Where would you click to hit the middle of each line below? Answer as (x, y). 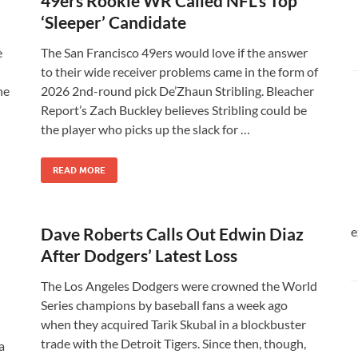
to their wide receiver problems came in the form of (179, 72)
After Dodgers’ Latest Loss (139, 255)
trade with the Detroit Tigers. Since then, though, (173, 343)
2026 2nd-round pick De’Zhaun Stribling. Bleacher (177, 91)
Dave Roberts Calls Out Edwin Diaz (172, 234)
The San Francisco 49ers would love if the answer (174, 52)
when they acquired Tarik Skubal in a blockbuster (173, 324)
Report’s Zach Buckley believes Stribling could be (174, 110)
